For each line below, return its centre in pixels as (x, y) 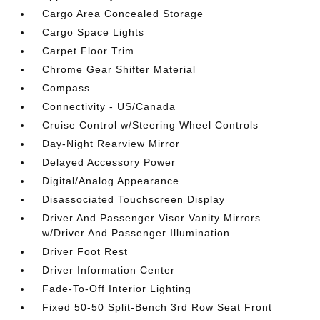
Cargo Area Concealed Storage (123, 14)
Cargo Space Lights (94, 32)
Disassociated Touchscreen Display (134, 199)
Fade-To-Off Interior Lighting (117, 289)
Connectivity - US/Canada (109, 106)
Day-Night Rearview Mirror (111, 144)
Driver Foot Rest (85, 251)
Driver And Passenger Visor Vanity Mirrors (152, 218)
